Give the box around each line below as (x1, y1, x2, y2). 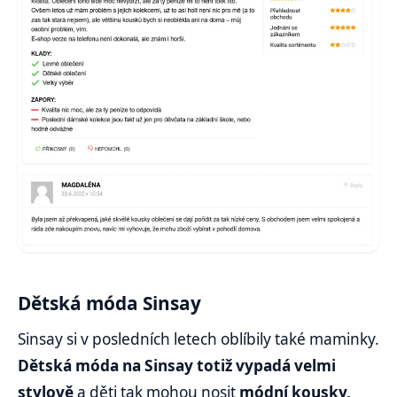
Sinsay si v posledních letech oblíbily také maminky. (18, 328, 379, 349)
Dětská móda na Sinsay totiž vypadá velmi (18, 354, 336, 376)
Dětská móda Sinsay (18, 291, 201, 316)
